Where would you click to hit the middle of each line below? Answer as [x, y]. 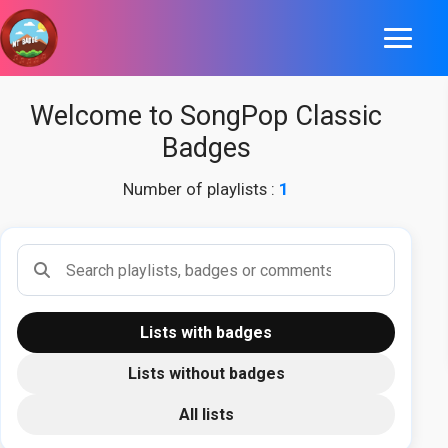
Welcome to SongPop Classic [206, 116]
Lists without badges [206, 373]
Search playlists [72, 252]
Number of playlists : [201, 189]
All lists [206, 414]
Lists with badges [206, 332]
